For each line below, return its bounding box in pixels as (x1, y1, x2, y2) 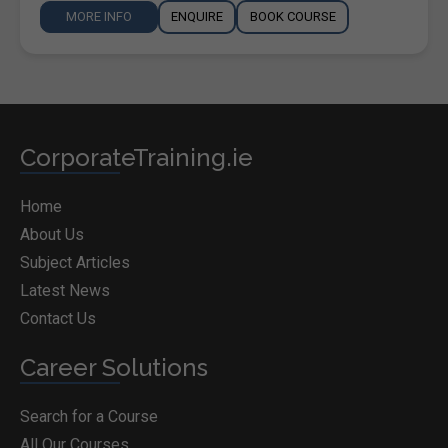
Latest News (20, 280, 110, 300)
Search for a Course (20, 406, 158, 426)
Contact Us (20, 308, 96, 328)
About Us (20, 224, 84, 244)
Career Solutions (20, 352, 208, 382)
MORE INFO (66, 8, 132, 24)
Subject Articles (20, 252, 130, 272)
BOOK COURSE (249, 8, 336, 24)
